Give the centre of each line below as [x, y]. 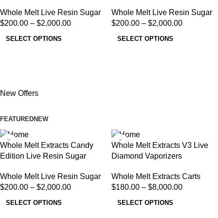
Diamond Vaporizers [147, 156]
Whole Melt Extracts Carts [156, 176]
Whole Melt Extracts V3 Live [160, 145]
